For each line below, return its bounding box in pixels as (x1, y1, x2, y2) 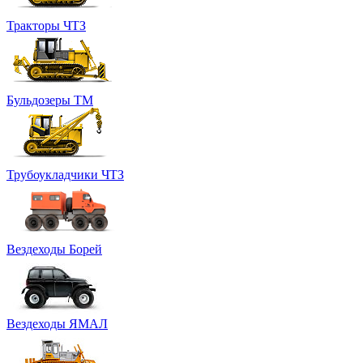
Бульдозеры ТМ (6, 93, 93, 108)
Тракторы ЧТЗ (6, 19, 86, 33)
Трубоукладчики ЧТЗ (6, 168, 124, 182)
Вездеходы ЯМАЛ (6, 317, 108, 331)
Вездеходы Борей (6, 242, 102, 257)
